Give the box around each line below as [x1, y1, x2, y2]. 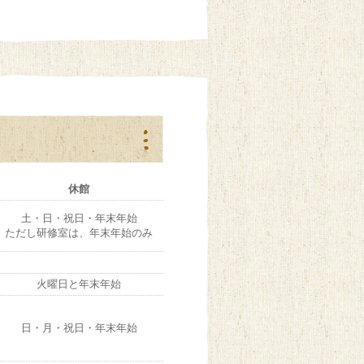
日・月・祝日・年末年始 [20, 322, 137, 334]
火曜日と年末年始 [37, 278, 121, 290]
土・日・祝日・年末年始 [20, 212, 137, 224]
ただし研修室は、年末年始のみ [5, 227, 153, 239]
